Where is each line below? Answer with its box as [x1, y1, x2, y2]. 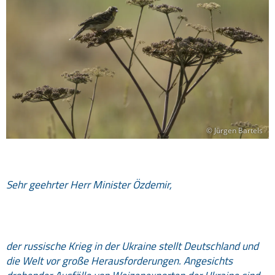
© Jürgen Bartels [206, 126, 263, 136]
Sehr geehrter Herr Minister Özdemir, [6, 176, 172, 193]
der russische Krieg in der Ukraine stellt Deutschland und [6, 238, 258, 255]
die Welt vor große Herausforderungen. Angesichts [6, 252, 233, 269]
